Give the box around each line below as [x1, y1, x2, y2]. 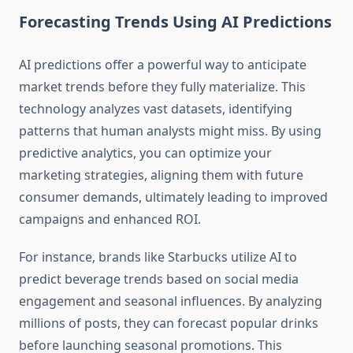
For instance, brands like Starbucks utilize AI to [19, 248, 297, 266]
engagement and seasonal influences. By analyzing [19, 292, 322, 310]
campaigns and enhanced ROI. [19, 210, 201, 229]
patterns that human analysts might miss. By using [19, 122, 321, 140]
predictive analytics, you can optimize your [19, 144, 272, 162]
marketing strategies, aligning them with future [19, 166, 303, 184]
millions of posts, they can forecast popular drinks [19, 314, 318, 333]
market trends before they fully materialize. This [19, 78, 306, 96]
